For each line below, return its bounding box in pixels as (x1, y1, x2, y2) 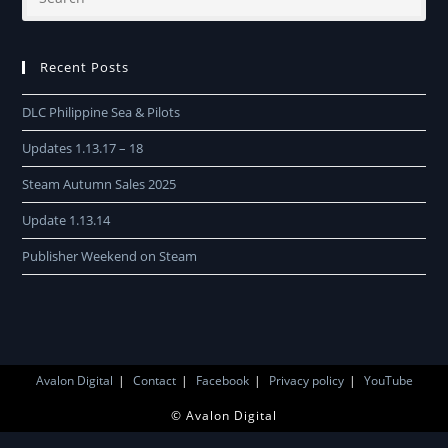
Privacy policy (268, 371, 344, 389)
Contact (132, 371, 176, 389)
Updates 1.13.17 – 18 (22, 138, 144, 157)
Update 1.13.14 (22, 210, 111, 229)
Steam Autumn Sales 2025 (22, 174, 177, 193)
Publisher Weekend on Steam (22, 246, 198, 265)
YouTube (363, 371, 413, 389)
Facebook (195, 371, 249, 389)
